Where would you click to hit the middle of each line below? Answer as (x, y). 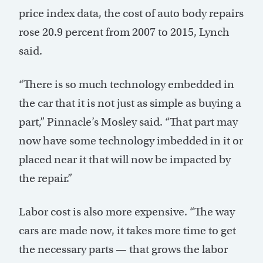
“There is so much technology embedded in (127, 84)
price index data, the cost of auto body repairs (131, 13)
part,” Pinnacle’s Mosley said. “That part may (128, 122)
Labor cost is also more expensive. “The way (127, 211)
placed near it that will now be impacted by (125, 159)
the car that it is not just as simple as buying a (130, 103)
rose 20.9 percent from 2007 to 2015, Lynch (124, 32)
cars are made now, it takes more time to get (127, 230)
